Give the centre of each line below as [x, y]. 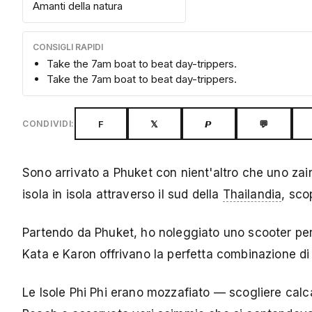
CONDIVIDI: [49, 124]
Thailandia [252, 195]
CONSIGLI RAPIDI [68, 47]
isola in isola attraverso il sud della [123, 195]
